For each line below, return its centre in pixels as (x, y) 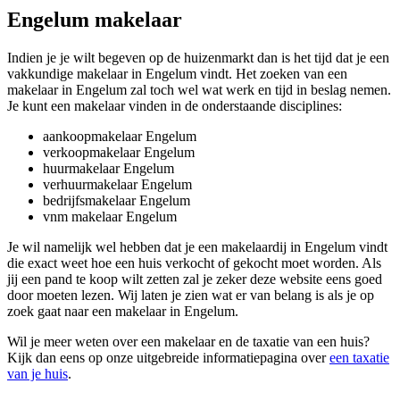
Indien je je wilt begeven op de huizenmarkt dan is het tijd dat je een (198, 57)
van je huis (37, 373)
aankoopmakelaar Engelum (120, 136)
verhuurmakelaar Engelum (117, 184)
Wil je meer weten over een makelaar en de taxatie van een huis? (188, 341)
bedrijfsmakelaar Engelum (117, 200)
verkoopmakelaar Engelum (119, 152)
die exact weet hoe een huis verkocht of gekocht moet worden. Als (194, 262)
